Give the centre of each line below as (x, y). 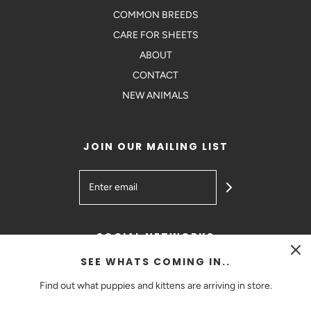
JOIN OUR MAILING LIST (155, 147)
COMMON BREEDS (155, 15)
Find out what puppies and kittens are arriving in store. (155, 286)
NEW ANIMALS (155, 96)
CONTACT (155, 76)
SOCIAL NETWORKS (155, 237)
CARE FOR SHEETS (155, 35)
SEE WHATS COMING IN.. (155, 262)
